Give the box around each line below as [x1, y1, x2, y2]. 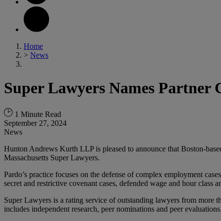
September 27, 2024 [4, 118, 67, 127]
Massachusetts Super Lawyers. [4, 153, 100, 162]
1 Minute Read [13, 110, 61, 118]
